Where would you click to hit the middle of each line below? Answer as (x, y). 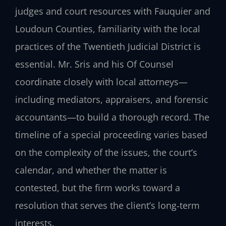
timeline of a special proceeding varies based (111, 134)
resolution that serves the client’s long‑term (107, 205)
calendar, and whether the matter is (91, 170)
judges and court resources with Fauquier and (113, 11)
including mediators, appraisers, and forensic (112, 99)
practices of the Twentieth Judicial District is (108, 46)
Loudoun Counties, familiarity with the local (108, 29)
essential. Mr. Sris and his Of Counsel (94, 64)
